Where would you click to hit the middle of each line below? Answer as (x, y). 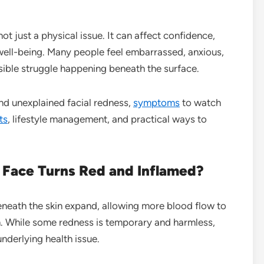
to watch (200, 102)
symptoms (156, 102)
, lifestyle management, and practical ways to (107, 119)
